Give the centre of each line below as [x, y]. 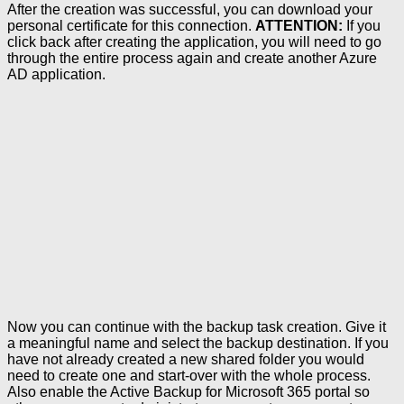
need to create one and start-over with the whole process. [189, 375]
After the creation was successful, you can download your [190, 10]
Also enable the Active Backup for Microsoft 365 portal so [188, 391]
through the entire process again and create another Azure [192, 59]
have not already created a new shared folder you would [186, 359]
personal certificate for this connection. [131, 26]
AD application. [56, 75]
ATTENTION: [299, 26]
